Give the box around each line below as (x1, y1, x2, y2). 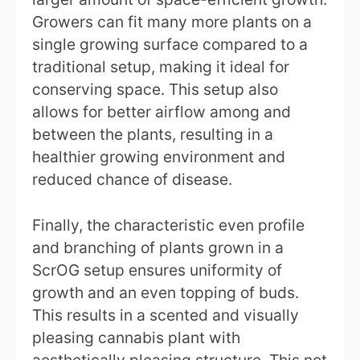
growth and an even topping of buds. (32, 283, 299, 303)
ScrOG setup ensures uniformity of (32, 260, 282, 280)
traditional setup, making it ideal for (32, 57, 289, 77)
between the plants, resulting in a (32, 125, 273, 145)
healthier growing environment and (32, 147, 285, 167)
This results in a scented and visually (32, 305, 299, 325)
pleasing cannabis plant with (32, 328, 240, 348)
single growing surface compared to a (32, 35, 308, 55)
